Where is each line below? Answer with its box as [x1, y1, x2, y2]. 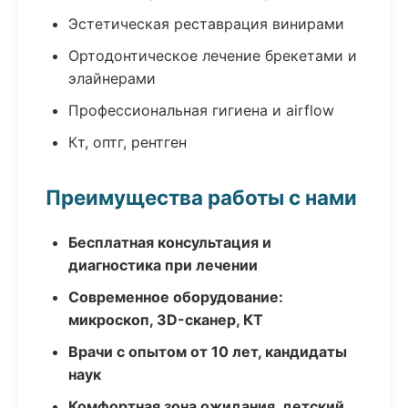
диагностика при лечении [68, 256, 258, 274]
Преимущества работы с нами [46, 185, 357, 209]
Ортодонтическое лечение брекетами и [68, 46, 357, 65]
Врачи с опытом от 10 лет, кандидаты [68, 342, 347, 361]
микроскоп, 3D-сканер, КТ [68, 311, 263, 329]
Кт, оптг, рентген [68, 133, 187, 151]
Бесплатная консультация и [68, 233, 271, 251]
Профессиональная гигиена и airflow [68, 101, 334, 119]
